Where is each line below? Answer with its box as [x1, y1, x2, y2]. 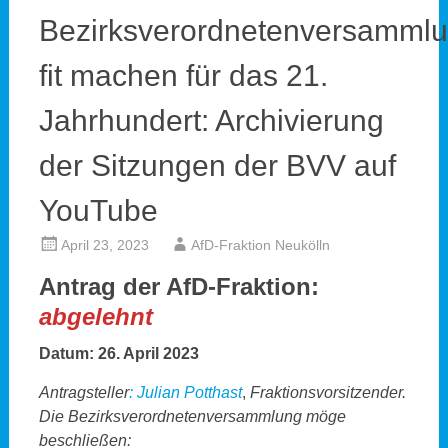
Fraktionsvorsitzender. [249, 384, 406, 401]
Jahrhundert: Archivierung [38, 104, 384, 137]
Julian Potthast [136, 384, 242, 401]
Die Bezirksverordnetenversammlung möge [38, 408, 346, 425]
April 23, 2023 [60, 237, 149, 253]
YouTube [38, 194, 166, 227]
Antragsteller [38, 384, 129, 401]
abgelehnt [38, 303, 153, 330]
